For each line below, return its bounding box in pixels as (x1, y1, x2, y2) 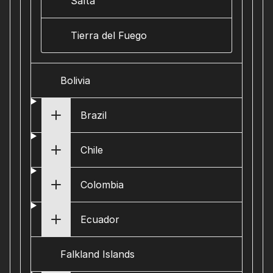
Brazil (80, 109, 107, 121)
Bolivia (60, 74, 90, 87)
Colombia (80, 179, 124, 191)
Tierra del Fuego (71, 29, 147, 41)
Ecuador (80, 213, 119, 225)
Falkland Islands (60, 248, 135, 260)
